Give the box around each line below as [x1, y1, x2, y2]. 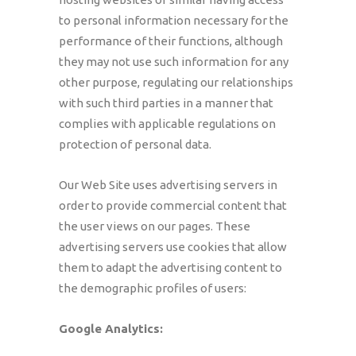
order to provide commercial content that [59, 199, 287, 212]
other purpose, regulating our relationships [59, 75, 293, 89]
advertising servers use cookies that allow [59, 240, 287, 253]
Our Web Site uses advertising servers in [59, 178, 277, 192]
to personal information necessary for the [59, 14, 288, 27]
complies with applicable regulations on [59, 117, 276, 130]
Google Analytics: [59, 322, 163, 335]
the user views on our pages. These [59, 219, 250, 233]
